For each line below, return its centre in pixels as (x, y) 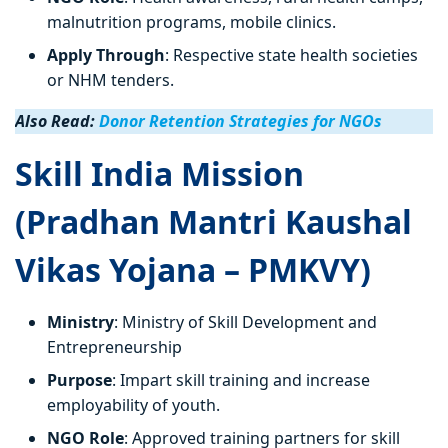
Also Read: (57, 121)
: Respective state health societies (291, 55)
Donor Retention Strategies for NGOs (240, 121)
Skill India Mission (159, 174)
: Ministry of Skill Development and (245, 322)
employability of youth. (133, 405)
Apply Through (106, 55)
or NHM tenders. (110, 80)
